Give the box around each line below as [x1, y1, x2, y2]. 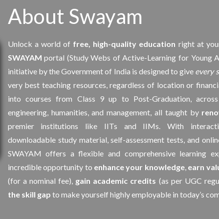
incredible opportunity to [7, 162, 94, 172]
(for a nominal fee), [7, 176, 76, 185]
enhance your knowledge [93, 162, 185, 172]
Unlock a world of [7, 39, 73, 48]
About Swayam [7, 4, 143, 28]
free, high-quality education [73, 39, 176, 48]
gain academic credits [75, 176, 156, 185]
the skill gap [7, 190, 51, 199]
